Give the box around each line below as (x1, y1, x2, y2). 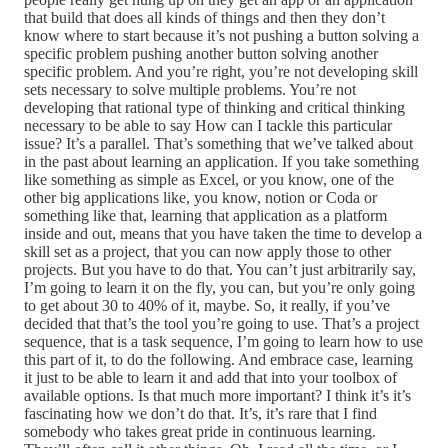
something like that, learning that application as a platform (24, 207, 387, 225)
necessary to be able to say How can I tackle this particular (24, 117, 392, 135)
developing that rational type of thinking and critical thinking (24, 99, 405, 117)
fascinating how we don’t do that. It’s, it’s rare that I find (24, 405, 377, 423)
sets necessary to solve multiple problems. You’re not (24, 81, 356, 99)
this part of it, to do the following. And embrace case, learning (24, 351, 413, 369)
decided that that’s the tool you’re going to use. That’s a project (24, 315, 419, 333)
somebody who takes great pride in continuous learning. (24, 423, 376, 441)
